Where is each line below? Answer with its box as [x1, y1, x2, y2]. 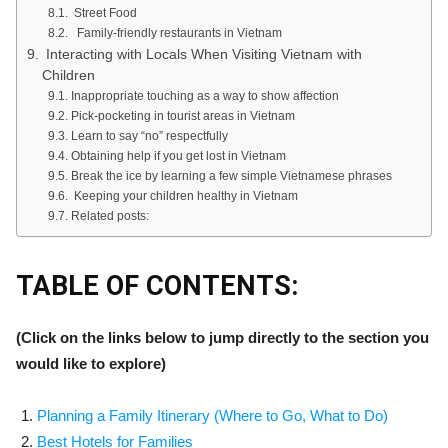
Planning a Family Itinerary [37, 407, 210, 425]
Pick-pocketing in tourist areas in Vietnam [70, 109, 295, 124]
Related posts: [70, 209, 149, 224]
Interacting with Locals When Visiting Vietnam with [41, 47, 362, 63]
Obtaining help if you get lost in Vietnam [70, 149, 286, 164]
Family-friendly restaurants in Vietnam [70, 26, 282, 41]
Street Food [70, 6, 137, 21]
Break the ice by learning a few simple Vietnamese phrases [70, 169, 392, 184]
